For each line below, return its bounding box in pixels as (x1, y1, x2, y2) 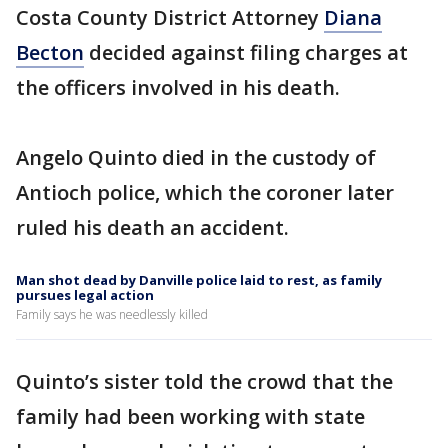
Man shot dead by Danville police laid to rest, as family (16, 271, 382, 289)
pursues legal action (16, 286, 154, 304)
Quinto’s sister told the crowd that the (16, 368, 393, 395)
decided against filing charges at (84, 39, 408, 66)
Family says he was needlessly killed (16, 306, 208, 323)
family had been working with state (16, 403, 365, 430)
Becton (16, 39, 84, 66)
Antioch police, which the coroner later (16, 179, 394, 206)
